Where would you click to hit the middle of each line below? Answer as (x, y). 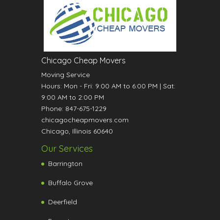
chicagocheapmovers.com (85, 120)
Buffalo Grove (70, 183)
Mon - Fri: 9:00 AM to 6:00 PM (111, 86)
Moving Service (66, 75)
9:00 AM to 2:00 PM (73, 97)
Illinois (82, 131)
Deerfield (63, 202)
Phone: (53, 109)
